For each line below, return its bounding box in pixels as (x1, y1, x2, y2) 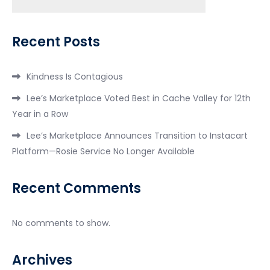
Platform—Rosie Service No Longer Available (12, 145, 195, 158)
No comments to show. (12, 217, 110, 230)
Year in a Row (12, 108, 68, 121)
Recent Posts (12, 33, 100, 52)
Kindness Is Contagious (27, 71, 123, 83)
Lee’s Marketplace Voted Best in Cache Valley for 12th (27, 92, 251, 105)
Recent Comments (12, 179, 141, 198)
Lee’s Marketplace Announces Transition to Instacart (27, 130, 248, 142)
